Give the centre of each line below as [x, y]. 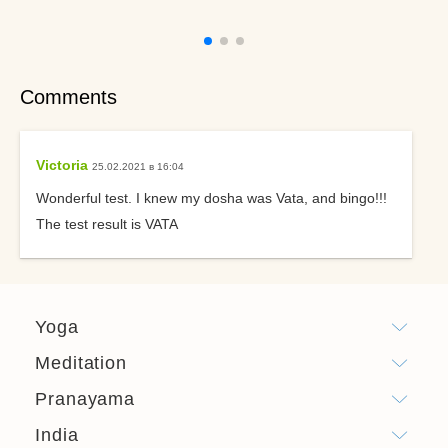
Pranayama [85, 399]
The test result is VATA [107, 224]
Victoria [62, 165]
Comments [68, 97]
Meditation [81, 363]
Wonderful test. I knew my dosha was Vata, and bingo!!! [211, 198]
